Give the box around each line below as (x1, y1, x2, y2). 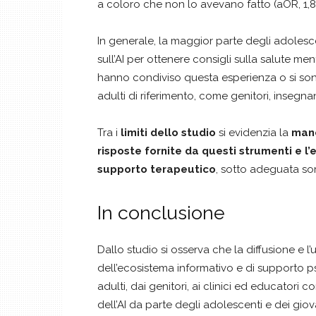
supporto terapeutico (97, 163, 216, 176)
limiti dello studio (118, 126, 216, 139)
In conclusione (97, 202, 225, 224)
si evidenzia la (216, 126, 291, 139)
